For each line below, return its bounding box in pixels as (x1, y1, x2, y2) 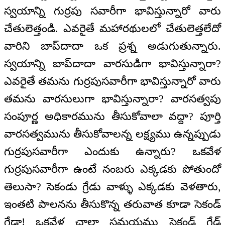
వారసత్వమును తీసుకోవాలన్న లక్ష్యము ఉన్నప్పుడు (4, 128, 221, 141)
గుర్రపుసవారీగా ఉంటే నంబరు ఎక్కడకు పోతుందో (4, 163, 221, 176)
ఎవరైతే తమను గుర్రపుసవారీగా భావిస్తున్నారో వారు (4, 75, 221, 88)
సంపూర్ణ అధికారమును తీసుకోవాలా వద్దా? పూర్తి (4, 110, 221, 123)
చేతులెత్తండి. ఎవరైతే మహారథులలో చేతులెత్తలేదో (4, 22, 221, 35)
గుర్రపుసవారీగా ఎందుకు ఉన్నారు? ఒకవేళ (4, 145, 221, 158)
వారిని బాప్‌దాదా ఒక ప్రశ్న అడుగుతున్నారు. (4, 40, 221, 53)
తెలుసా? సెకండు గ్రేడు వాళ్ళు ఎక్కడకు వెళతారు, (4, 180, 221, 193)
